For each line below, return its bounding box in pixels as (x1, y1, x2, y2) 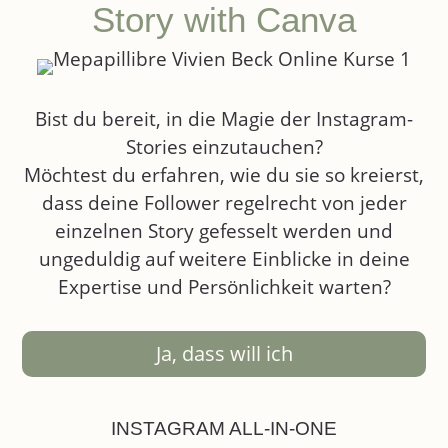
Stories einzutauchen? (125, 134, 323, 160)
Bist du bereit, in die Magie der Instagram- (35, 106, 413, 132)
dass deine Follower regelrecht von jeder (41, 190, 407, 216)
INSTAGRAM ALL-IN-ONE (111, 418, 337, 439)
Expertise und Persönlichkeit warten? (57, 274, 391, 300)
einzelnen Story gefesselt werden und (55, 218, 393, 244)
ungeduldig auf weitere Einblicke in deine (38, 246, 410, 272)
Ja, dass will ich (155, 340, 293, 367)
